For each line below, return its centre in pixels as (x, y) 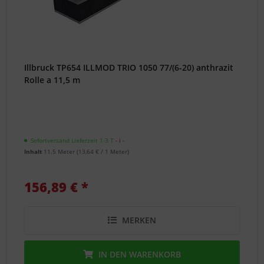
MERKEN (139, 220)
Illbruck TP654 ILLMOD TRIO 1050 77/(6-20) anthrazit (129, 68)
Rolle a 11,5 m (52, 80)
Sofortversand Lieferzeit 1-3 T (72, 141)
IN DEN (113, 255)
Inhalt (34, 152)
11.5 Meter (60, 152)
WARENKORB (155, 255)
